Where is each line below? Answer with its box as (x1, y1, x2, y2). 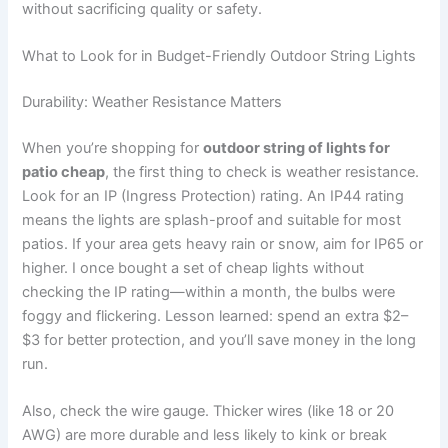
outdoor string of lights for (203, 138, 391, 157)
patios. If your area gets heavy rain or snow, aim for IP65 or (22, 234, 424, 253)
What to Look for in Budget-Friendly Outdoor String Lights (22, 46, 417, 65)
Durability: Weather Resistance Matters (22, 92, 283, 111)
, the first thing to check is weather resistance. (105, 162, 420, 181)
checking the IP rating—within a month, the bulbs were (22, 282, 396, 301)
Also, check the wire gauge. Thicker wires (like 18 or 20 (22, 402, 395, 421)
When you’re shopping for (22, 138, 204, 157)
